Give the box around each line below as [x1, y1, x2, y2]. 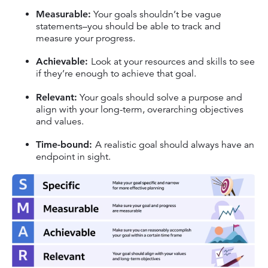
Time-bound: [36, 138, 95, 150]
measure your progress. [36, 32, 138, 44]
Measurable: [36, 8, 91, 20]
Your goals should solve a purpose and [77, 91, 242, 103]
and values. [36, 115, 86, 127]
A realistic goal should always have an [95, 138, 254, 151]
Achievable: [36, 56, 91, 68]
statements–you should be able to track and [36, 20, 221, 32]
